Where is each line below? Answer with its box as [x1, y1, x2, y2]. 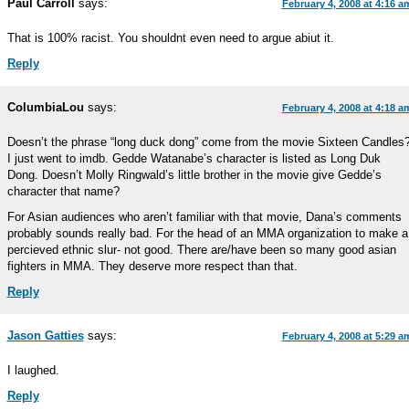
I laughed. [6, 363, 59, 377]
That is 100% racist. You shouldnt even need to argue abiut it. [6, 31, 334, 45]
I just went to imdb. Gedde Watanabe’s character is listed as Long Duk [6, 152, 381, 165]
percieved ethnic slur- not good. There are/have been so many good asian [6, 243, 396, 257]
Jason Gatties [6, 329, 84, 342]
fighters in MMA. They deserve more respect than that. [6, 259, 298, 273]
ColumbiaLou [6, 100, 84, 114]
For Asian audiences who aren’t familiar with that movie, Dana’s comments [6, 210, 402, 224]
